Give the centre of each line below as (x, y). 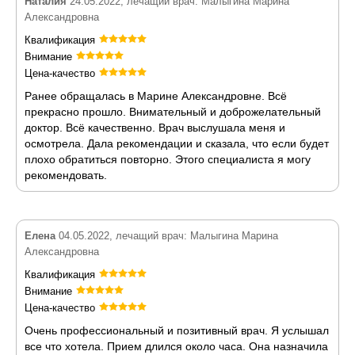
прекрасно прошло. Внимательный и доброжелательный (173, 112)
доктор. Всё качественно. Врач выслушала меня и (155, 128)
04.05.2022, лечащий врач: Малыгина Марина (167, 236)
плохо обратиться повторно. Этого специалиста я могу (168, 159)
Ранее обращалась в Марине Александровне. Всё (156, 96)
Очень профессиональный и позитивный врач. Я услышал (177, 330)
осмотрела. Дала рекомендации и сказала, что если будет (177, 143)
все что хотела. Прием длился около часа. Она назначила (176, 346)
